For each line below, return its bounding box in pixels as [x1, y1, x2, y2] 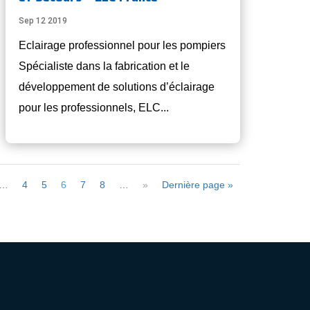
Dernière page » [162, 179, 234, 191]
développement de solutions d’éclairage [19, 81, 215, 93]
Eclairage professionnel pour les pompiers [19, 39, 226, 52]
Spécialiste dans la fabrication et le [19, 60, 190, 73]
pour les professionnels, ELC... [19, 102, 170, 114]
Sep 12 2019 [19, 16, 68, 26]
